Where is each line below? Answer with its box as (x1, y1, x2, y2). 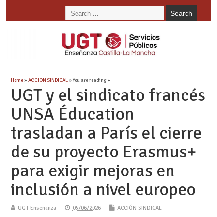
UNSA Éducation (10, 103, 134, 125)
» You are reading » (67, 77, 110, 83)
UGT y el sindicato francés (10, 84, 205, 106)
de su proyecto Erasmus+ (10, 140, 197, 163)
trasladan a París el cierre (10, 122, 201, 144)
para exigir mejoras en (10, 159, 175, 182)
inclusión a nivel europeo (10, 178, 196, 201)
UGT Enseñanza (17, 204, 56, 212)
